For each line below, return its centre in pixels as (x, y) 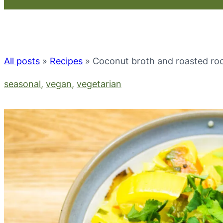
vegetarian (99, 84)
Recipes (66, 61)
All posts (22, 61)
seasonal (22, 84)
